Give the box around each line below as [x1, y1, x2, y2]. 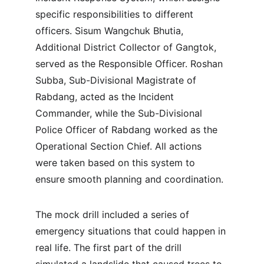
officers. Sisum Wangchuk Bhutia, [35, 25, 186, 37]
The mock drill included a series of [35, 209, 192, 220]
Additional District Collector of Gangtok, [35, 41, 219, 53]
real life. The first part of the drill [35, 242, 184, 253]
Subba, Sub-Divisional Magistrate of [35, 74, 199, 86]
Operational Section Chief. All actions [35, 140, 204, 152]
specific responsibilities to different [35, 8, 196, 20]
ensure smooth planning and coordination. [35, 173, 223, 185]
